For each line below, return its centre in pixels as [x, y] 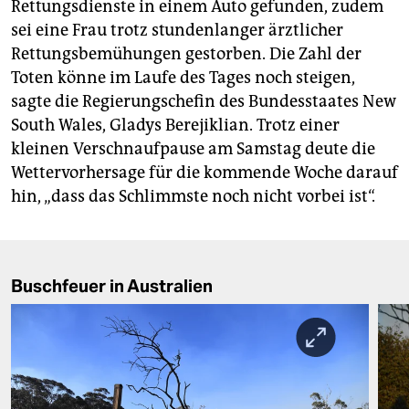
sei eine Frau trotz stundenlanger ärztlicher [177, 31]
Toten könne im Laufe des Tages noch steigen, [183, 78]
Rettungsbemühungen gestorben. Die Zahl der [186, 54]
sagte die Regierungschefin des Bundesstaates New [204, 102]
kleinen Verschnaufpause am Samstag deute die [193, 149]
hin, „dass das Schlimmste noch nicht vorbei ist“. [193, 197]
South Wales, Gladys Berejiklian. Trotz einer [175, 126]
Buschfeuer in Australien [112, 286]
